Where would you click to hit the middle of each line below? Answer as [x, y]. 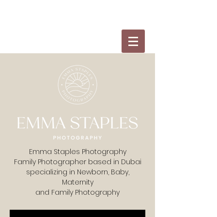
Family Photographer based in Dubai [77, 162]
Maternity [77, 182]
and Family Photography [77, 192]
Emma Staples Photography [77, 152]
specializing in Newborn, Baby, [77, 172]
